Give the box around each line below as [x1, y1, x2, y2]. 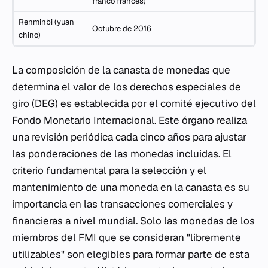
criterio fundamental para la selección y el [12, 164, 206, 177]
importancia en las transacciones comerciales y [12, 197, 233, 211]
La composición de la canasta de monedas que [12, 63, 230, 77]
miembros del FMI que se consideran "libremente [12, 231, 241, 244]
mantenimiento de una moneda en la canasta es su [12, 181, 249, 194]
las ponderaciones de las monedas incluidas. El [12, 147, 232, 160]
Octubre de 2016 [92, 23, 151, 33]
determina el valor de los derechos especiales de [12, 80, 241, 93]
